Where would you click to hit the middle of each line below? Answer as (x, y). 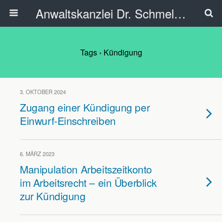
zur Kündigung (53, 196)
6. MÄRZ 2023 (37, 154)
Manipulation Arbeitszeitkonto (86, 169)
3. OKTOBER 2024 (43, 92)
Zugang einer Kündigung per (85, 107)
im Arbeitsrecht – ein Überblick (88, 182)
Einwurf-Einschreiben (68, 120)
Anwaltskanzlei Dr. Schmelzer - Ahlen (180, 13)
